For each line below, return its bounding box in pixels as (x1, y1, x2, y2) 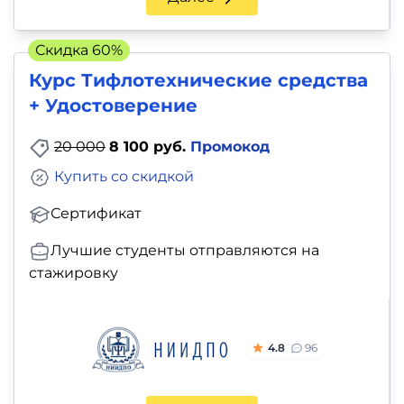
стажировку (29, 263, 118, 281)
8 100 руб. (109, 138, 190, 156)
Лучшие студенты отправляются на (50, 241, 319, 259)
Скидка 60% (35, 41, 123, 60)
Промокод (190, 138, 270, 156)
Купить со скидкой (54, 167, 194, 185)
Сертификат (50, 204, 142, 222)
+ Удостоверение (29, 95, 197, 117)
